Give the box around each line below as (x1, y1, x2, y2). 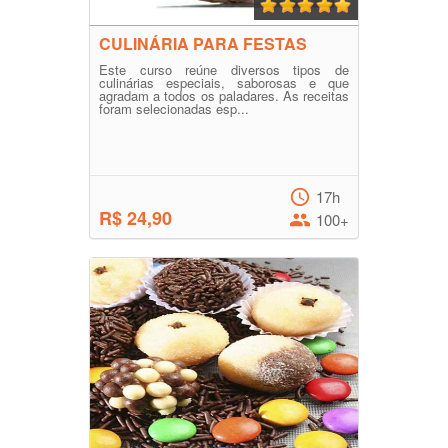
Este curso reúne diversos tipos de (99, 60, 349, 80)
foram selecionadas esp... (99, 99, 249, 119)
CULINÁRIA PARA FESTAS (99, 32, 307, 56)
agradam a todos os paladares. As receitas (99, 86, 349, 106)
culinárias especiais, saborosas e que (99, 73, 349, 93)
